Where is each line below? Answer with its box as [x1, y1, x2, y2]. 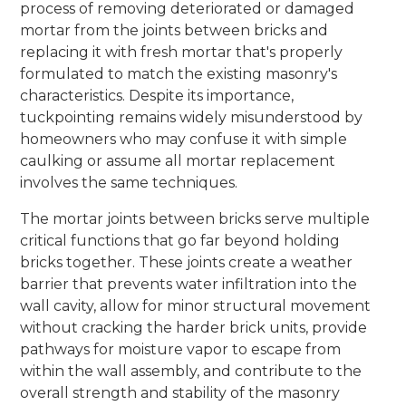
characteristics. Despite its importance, [20, 86, 295, 104]
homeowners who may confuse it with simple [20, 130, 348, 148]
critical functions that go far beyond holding [20, 231, 341, 249]
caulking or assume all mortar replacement [20, 151, 336, 169]
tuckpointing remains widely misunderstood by [20, 108, 363, 126]
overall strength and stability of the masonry [20, 383, 341, 401]
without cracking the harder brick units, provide [20, 318, 368, 336]
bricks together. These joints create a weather [20, 253, 353, 271]
